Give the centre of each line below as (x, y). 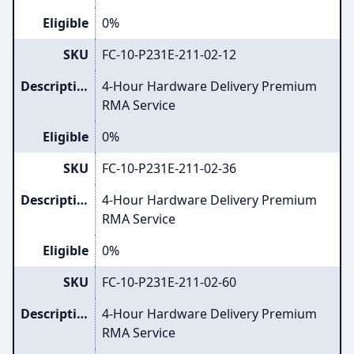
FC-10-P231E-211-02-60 (169, 282)
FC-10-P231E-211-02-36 (169, 168)
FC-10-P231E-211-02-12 (169, 55)
